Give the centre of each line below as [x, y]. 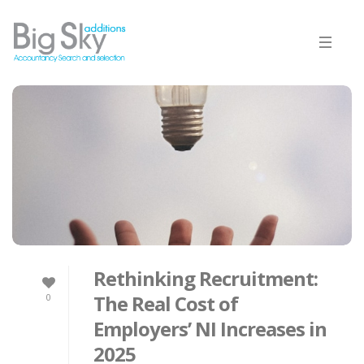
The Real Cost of [166, 304]
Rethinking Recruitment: [206, 279]
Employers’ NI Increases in [210, 329]
